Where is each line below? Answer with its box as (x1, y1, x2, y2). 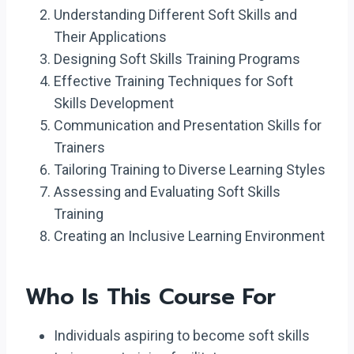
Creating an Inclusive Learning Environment (54, 228, 325, 244)
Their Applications (54, 28, 167, 45)
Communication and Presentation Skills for (54, 117, 322, 134)
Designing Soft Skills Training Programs (54, 51, 300, 67)
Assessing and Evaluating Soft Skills (54, 183, 281, 200)
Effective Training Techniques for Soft (54, 73, 293, 89)
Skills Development (54, 95, 174, 111)
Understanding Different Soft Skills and (54, 6, 297, 23)
